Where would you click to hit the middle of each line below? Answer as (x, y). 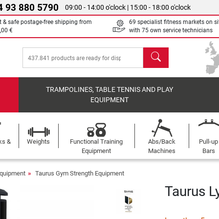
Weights (39, 142)
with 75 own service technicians (171, 30)
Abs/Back (162, 142)
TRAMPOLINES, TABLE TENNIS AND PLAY (110, 90)
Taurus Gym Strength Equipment (80, 173)
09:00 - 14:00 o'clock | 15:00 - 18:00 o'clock (128, 7)
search (154, 53)
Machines (162, 151)
